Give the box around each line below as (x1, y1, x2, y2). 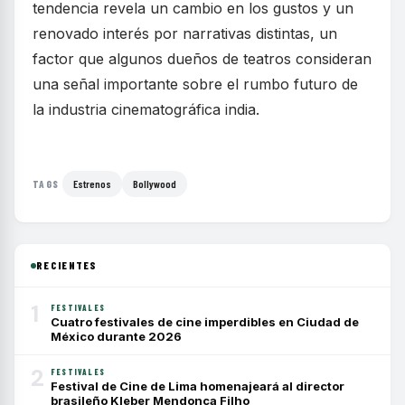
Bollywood (133, 177, 177, 190)
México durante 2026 (51, 329, 182, 344)
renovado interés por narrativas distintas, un (33, 24, 337, 42)
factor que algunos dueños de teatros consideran (33, 50, 372, 68)
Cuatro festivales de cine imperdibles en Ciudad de (51, 315, 359, 329)
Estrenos (73, 177, 112, 190)
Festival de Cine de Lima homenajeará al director (51, 379, 344, 393)
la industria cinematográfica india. (33, 100, 259, 118)
